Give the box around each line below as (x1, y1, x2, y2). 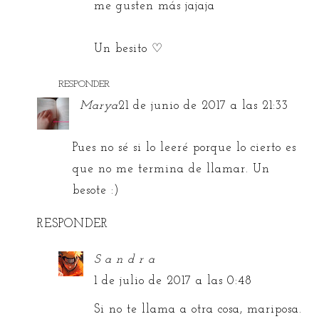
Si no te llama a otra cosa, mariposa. (94, 303, 303, 315)
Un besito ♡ (94, 42, 164, 55)
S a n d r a (94, 253, 156, 266)
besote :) (73, 184, 120, 197)
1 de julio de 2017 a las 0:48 (94, 274, 253, 287)
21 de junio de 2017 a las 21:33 (118, 99, 289, 112)
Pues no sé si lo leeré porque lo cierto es (73, 141, 297, 154)
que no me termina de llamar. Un (73, 162, 271, 175)
